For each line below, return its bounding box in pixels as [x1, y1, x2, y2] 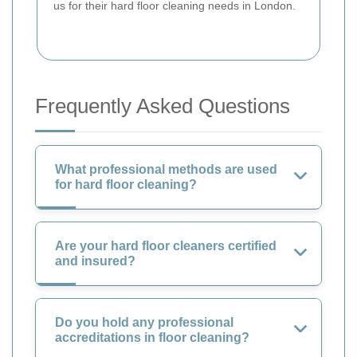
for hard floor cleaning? [55, 177, 197, 191]
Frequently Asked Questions [35, 93, 290, 118]
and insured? [55, 253, 135, 268]
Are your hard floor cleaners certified [55, 238, 277, 253]
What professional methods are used [55, 162, 277, 176]
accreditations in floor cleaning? [55, 330, 249, 344]
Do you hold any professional [55, 315, 233, 329]
